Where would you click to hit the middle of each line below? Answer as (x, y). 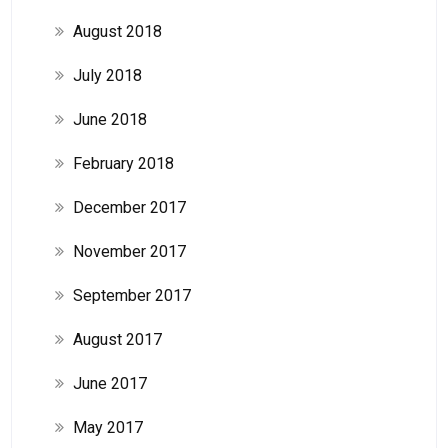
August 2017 (117, 339)
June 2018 (109, 119)
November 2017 (129, 251)
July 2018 (107, 75)
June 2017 (109, 383)
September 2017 (131, 295)
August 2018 (117, 31)
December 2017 (129, 207)
